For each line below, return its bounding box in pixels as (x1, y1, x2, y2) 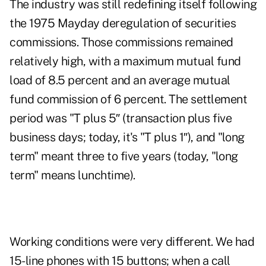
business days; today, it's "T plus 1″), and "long (9, 130, 245, 145)
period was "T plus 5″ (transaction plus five (9, 111, 232, 126)
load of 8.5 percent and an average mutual (9, 73, 230, 88)
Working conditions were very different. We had (9, 235, 254, 249)
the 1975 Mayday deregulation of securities (9, 16, 236, 31)
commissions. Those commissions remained (9, 35, 233, 50)
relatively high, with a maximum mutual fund (9, 54, 241, 69)
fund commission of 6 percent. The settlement (9, 92, 247, 107)
